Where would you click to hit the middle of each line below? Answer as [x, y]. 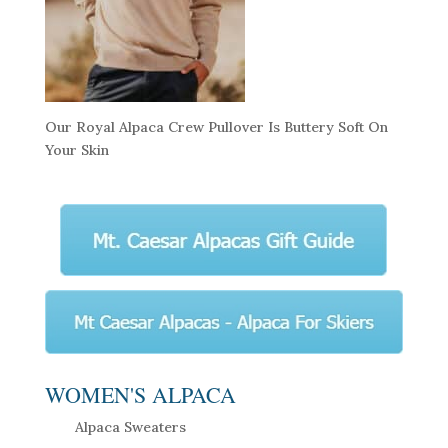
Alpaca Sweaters [130, 427]
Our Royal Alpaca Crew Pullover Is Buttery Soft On [216, 127]
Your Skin [76, 150]
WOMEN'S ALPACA [140, 395]
